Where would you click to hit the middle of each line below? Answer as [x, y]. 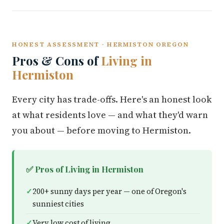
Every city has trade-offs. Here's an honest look [112, 99]
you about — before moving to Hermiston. [101, 130]
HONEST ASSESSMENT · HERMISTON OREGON [100, 44]
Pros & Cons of [56, 60]
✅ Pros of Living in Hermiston [85, 169]
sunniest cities [58, 204]
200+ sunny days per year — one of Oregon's [109, 191]
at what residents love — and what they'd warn [110, 115]
